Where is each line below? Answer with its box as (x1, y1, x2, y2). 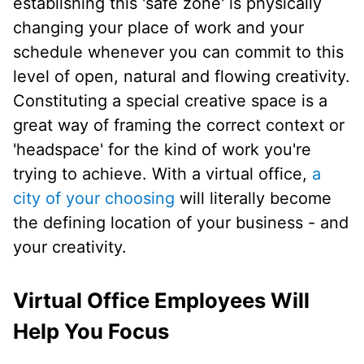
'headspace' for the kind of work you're (13, 140, 311, 160)
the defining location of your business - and (13, 213, 349, 233)
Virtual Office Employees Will (13, 288, 310, 314)
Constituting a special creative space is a (13, 91, 327, 111)
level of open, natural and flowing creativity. (13, 67, 350, 87)
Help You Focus (13, 318, 169, 344)
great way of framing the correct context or (13, 115, 344, 136)
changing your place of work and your (13, 18, 304, 38)
